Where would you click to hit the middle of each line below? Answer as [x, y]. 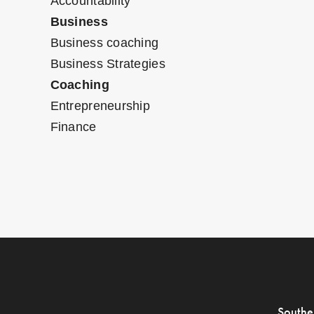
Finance [73, 127]
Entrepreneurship [100, 106]
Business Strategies [108, 64]
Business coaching [104, 43]
